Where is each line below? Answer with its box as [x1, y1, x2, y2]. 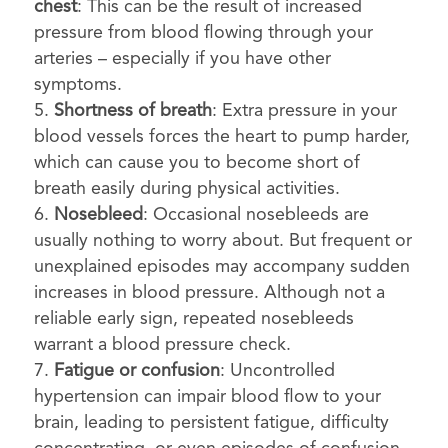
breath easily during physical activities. [33, 180, 340, 199]
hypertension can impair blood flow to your [33, 388, 381, 407]
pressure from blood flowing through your [33, 24, 373, 43]
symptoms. [33, 76, 122, 95]
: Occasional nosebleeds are [142, 206, 369, 225]
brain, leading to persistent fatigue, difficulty [33, 414, 389, 433]
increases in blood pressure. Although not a [33, 284, 385, 303]
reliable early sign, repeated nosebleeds [33, 310, 354, 329]
